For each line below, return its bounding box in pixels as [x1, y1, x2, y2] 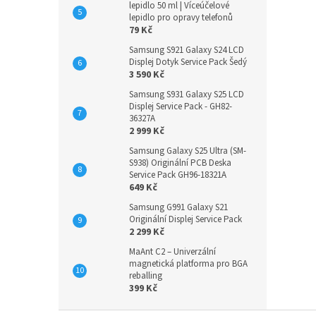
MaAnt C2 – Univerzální [129, 245, 216, 259]
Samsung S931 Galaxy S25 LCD [129, 88, 244, 102]
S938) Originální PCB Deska [129, 157, 231, 170]
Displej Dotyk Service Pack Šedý [129, 56, 247, 69]
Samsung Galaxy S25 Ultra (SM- [129, 145, 246, 158]
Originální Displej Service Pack [129, 213, 242, 226]
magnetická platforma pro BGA [129, 257, 248, 271]
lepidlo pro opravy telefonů [129, 11, 233, 25]
